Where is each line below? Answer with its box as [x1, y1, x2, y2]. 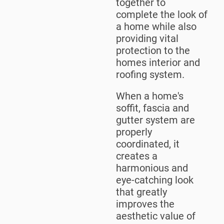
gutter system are [116, 114, 195, 126]
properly [116, 126, 152, 138]
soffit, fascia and [116, 102, 189, 114]
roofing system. [116, 68, 184, 81]
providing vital [116, 32, 178, 45]
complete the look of [116, 8, 207, 21]
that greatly [116, 186, 167, 198]
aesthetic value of [116, 210, 195, 222]
